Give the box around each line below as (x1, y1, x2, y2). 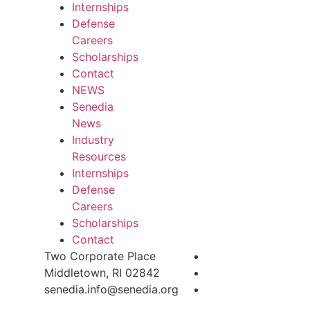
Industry (72, 133, 114, 147)
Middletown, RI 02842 (44, 266, 160, 280)
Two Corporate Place (44, 249, 156, 264)
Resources (72, 149, 126, 164)
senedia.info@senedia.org (44, 282, 179, 297)
